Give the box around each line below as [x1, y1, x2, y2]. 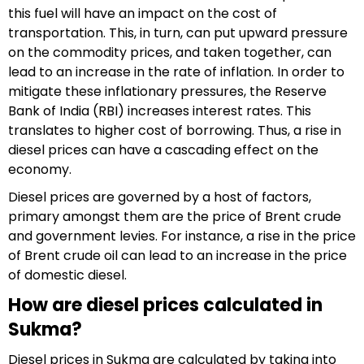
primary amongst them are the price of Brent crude [8, 207, 341, 226]
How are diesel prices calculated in [8, 292, 323, 318]
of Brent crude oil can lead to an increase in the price [8, 246, 347, 265]
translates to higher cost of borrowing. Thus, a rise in [8, 121, 341, 140]
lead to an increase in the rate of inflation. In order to [8, 63, 344, 81]
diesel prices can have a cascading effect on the [8, 141, 318, 159]
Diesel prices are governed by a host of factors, [8, 188, 311, 206]
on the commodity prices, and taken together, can [8, 43, 331, 62]
